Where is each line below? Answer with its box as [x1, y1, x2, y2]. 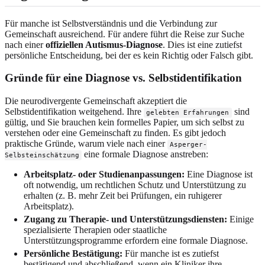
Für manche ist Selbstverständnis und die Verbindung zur [5, 18, 217, 28]
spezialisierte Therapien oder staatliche [24, 225, 167, 235]
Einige [227, 214, 254, 225]
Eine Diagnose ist [185, 169, 253, 180]
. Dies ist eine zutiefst [163, 39, 242, 50]
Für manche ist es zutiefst [122, 248, 219, 259]
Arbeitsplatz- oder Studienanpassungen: [24, 169, 185, 180]
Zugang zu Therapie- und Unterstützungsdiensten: [24, 214, 227, 225]
